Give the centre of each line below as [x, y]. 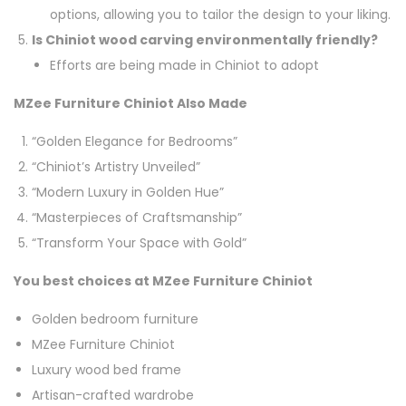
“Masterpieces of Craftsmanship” [137, 218]
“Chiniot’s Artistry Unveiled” [116, 167]
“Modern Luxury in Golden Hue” [128, 193]
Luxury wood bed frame [106, 370]
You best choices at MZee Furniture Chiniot [163, 281]
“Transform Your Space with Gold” [139, 243]
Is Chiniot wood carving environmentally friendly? [205, 40]
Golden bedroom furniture [115, 319]
